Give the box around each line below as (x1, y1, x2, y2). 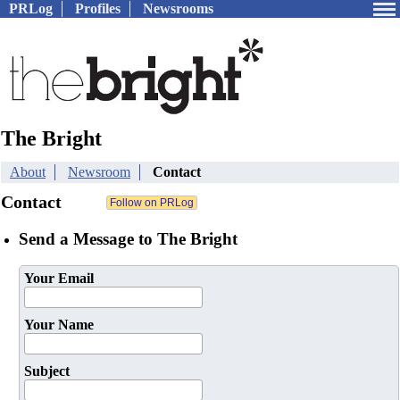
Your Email (24, 271, 94, 287)
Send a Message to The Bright (19, 229, 237, 248)
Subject (24, 363, 70, 379)
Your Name (24, 317, 94, 333)
